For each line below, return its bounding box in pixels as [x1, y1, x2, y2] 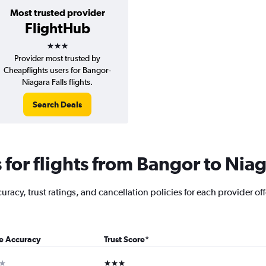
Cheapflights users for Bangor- [4, 65, 111, 75]
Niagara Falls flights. [22, 77, 93, 87]
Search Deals [33, 100, 82, 109]
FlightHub [24, 20, 90, 36]
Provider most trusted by [14, 53, 100, 63]
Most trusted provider [9, 7, 105, 18]
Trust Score [103, 235, 145, 244]
